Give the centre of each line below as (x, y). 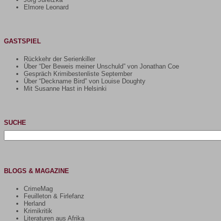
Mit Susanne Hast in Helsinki (65, 88)
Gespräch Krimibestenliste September (78, 74)
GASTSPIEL (22, 41)
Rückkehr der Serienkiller (59, 59)
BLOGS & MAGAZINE (37, 171)
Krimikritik (38, 211)
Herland (35, 203)
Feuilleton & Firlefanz (54, 196)
